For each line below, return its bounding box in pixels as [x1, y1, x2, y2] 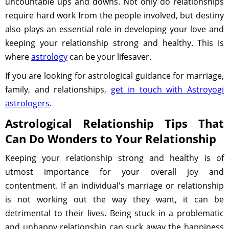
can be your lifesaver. [67, 51, 151, 62]
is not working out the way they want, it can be [5, 194, 224, 205]
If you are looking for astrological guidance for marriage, [5, 70, 224, 81]
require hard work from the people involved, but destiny [5, 10, 224, 21]
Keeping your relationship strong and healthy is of [5, 152, 224, 164]
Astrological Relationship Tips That [5, 116, 224, 131]
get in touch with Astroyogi [111, 84, 224, 95]
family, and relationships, [5, 84, 111, 95]
